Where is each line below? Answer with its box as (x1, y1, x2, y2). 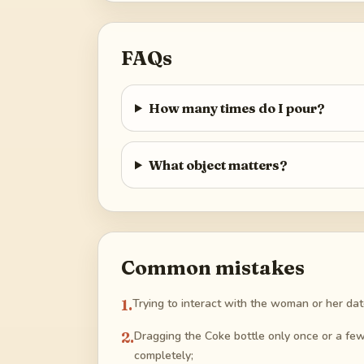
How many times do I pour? (148, 99, 325, 116)
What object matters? (148, 156, 288, 173)
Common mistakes (121, 255, 305, 279)
